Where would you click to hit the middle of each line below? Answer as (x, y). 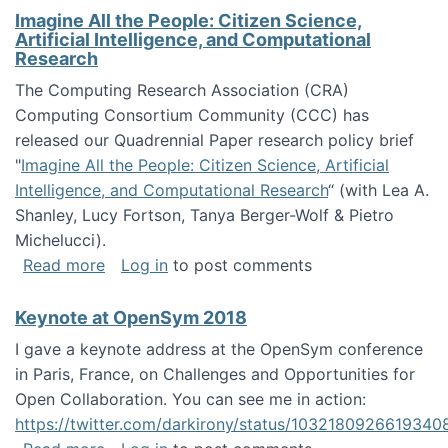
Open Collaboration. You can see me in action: (190, 399)
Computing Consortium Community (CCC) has (192, 115)
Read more (64, 265)
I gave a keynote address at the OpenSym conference (219, 349)
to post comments (240, 265)
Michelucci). (60, 240)
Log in (144, 265)
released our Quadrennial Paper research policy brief (214, 140)
